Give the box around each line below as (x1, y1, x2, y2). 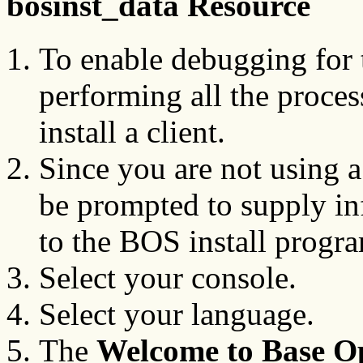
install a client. (39, 114, 225, 150)
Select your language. (39, 297, 314, 332)
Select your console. (39, 260, 297, 296)
